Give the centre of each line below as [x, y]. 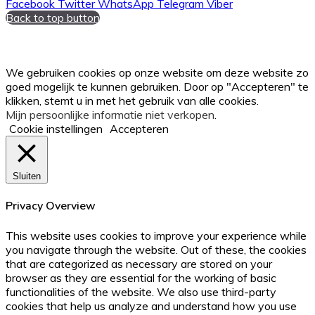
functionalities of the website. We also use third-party [141, 292]
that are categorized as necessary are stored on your [139, 264]
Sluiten [27, 176]
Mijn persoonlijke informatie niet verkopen [110, 114]
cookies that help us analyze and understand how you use [151, 306]
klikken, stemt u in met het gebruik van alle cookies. [132, 100]
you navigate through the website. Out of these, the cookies [156, 250]
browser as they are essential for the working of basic [141, 278]
